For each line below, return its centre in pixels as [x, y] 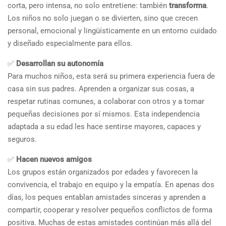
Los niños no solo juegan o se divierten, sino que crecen [103, 18]
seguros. [22, 139]
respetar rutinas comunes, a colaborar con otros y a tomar [106, 101]
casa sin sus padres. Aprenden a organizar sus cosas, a [101, 89]
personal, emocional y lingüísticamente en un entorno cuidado [112, 31]
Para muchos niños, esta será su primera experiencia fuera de [111, 76]
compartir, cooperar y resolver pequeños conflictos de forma [110, 210]
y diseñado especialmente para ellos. [70, 43]
